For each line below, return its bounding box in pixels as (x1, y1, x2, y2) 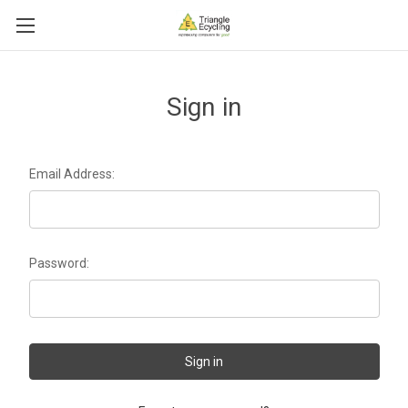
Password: (28, 256, 89, 270)
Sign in (166, 92, 242, 122)
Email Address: (28, 167, 115, 181)
